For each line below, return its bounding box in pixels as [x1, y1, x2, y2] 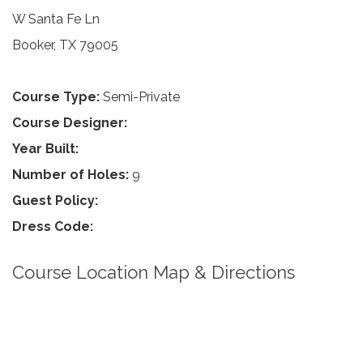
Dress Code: [12, 219, 93, 234]
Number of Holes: [12, 167, 129, 182]
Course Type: [12, 89, 100, 105]
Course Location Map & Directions [12, 262, 295, 283]
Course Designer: [12, 115, 127, 130]
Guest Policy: [12, 193, 98, 208]
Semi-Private [100, 89, 180, 105]
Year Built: [12, 141, 79, 156]
